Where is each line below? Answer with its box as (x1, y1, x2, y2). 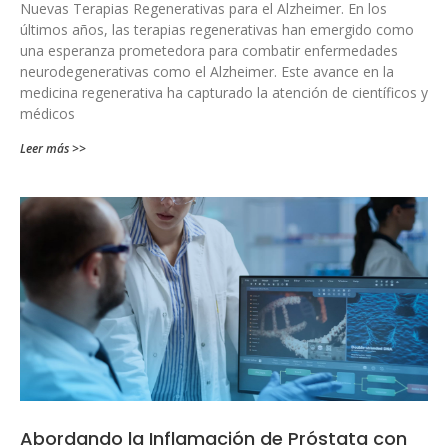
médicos (20, 103, 75, 123)
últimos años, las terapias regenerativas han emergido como (20, 19, 414, 39)
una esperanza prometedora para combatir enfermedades (20, 40, 398, 60)
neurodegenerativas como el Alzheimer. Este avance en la (20, 61, 394, 81)
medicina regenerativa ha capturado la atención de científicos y (20, 82, 428, 102)
